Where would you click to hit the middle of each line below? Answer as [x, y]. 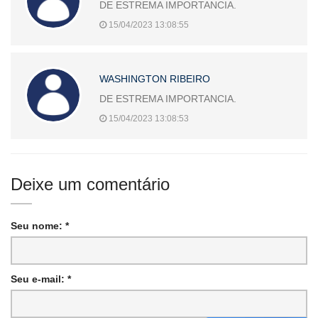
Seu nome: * [40, 225]
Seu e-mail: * [41, 279]
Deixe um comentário [90, 184]
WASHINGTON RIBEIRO [155, 78]
